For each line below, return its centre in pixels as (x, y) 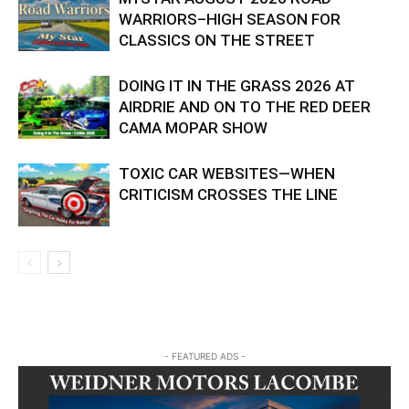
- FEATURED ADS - (204, 357)
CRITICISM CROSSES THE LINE (228, 195)
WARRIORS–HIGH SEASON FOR (230, 20)
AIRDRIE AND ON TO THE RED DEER (245, 107)
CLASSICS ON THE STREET (217, 41)
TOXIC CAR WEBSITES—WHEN (227, 174)
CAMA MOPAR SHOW (193, 128)
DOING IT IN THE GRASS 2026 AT (237, 86)
